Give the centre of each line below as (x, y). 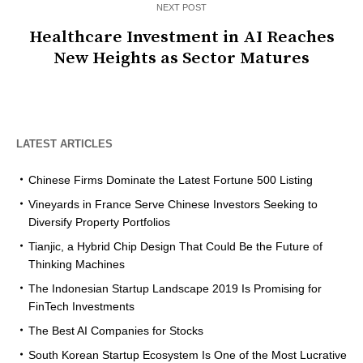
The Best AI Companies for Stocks (116, 330)
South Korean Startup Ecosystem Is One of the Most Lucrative (188, 354)
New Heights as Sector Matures (181, 58)
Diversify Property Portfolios (99, 222)
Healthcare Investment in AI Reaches (181, 37)
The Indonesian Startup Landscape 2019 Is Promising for (175, 288)
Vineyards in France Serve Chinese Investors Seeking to (173, 204)
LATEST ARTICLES (64, 143)
